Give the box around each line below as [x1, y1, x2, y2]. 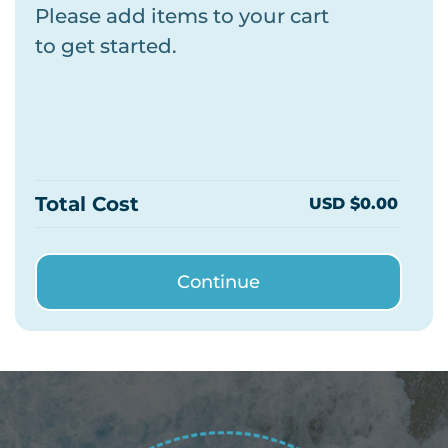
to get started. [35, 34, 177, 59]
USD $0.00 [309, 194, 398, 214]
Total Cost [35, 192, 139, 217]
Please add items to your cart [35, 4, 329, 29]
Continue [176, 271, 260, 294]
